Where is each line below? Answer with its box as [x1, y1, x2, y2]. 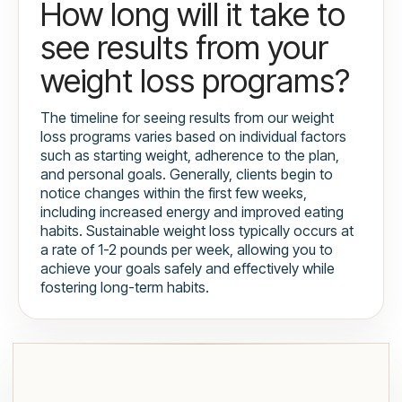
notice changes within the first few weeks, [40, 184, 307, 203]
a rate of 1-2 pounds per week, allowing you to [40, 240, 333, 259]
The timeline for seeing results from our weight [40, 109, 334, 127]
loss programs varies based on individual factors [40, 127, 346, 146]
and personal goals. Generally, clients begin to [40, 165, 333, 184]
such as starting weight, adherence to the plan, [40, 146, 339, 165]
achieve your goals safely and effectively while [40, 259, 335, 278]
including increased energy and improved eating [40, 203, 344, 222]
